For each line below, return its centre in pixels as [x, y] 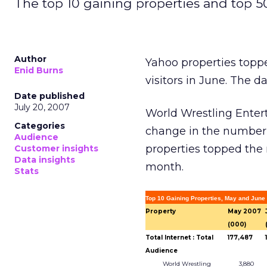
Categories [40, 126]
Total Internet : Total [179, 237]
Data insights [45, 160]
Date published [49, 96]
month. [164, 167]
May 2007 [244, 211]
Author [30, 59]
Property [161, 211]
